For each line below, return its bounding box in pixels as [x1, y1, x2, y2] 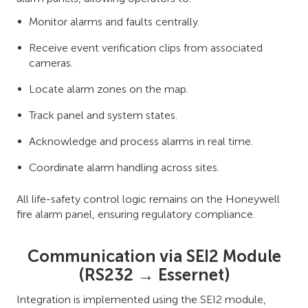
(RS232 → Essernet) [78, 264, 230, 285]
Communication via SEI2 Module [27, 245, 281, 266]
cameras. [29, 56, 73, 69]
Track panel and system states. [29, 108, 177, 122]
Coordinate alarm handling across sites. [29, 160, 219, 174]
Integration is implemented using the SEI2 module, [16, 292, 266, 306]
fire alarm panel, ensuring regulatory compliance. [16, 207, 255, 221]
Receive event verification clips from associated [29, 41, 263, 54]
